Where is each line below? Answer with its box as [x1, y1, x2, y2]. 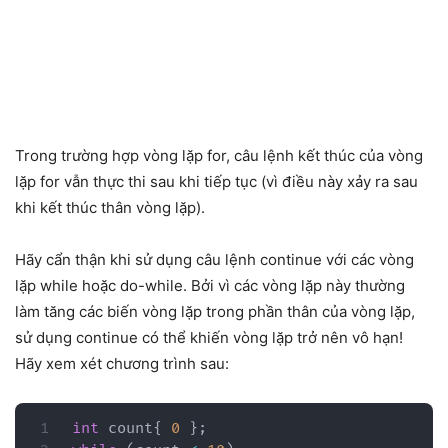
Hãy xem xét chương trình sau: [15, 353, 229, 373]
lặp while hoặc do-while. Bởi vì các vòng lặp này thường [15, 275, 405, 295]
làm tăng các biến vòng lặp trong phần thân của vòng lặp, [15, 301, 415, 321]
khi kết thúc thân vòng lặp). [15, 197, 205, 217]
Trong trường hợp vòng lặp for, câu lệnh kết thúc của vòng [15, 145, 423, 165]
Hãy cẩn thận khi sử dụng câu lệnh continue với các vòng [15, 249, 414, 269]
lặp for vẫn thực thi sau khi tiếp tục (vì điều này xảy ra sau [15, 171, 418, 191]
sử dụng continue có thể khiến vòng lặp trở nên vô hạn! [15, 327, 403, 347]
